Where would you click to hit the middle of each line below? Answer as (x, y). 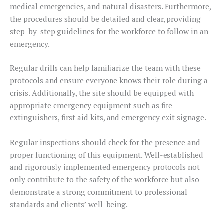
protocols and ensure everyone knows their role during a (109, 81)
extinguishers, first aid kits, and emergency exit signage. (108, 118)
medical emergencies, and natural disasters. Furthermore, (110, 6)
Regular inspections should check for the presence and (105, 142)
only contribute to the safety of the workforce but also (105, 180)
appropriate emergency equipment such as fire (91, 105)
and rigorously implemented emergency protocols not (105, 167)
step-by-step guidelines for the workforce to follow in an (109, 31)
